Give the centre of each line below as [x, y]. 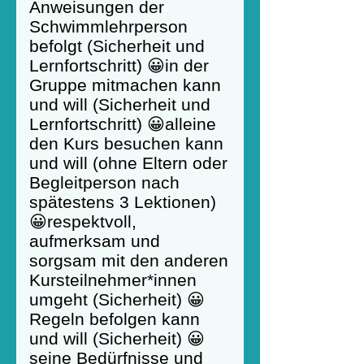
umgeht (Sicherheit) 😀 [117, 299]
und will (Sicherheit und [120, 104]
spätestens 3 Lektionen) [123, 202]
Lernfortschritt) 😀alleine [123, 124]
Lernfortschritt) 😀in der [119, 65]
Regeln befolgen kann [115, 319]
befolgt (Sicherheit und [117, 46]
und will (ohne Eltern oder [128, 163]
